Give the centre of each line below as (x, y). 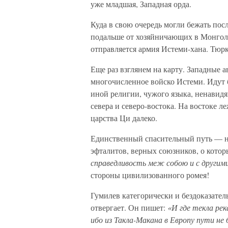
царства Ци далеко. (124, 118)
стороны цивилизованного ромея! (150, 175)
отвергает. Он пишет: (129, 207)
